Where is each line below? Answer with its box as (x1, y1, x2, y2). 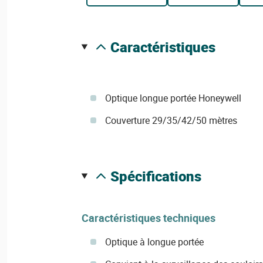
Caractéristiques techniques (81, 211, 215, 225)
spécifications (119, 167, 201, 186)
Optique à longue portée (104, 235, 204, 249)
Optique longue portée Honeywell (104, 92, 241, 104)
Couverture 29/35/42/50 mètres (104, 114, 237, 127)
